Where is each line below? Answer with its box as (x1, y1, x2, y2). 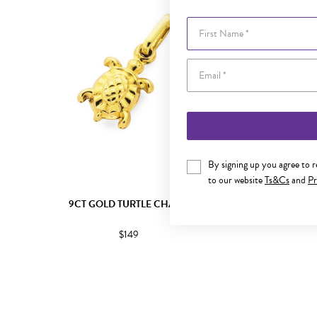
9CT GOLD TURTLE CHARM (68, 197, 190, 212)
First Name (186, 16, 231, 31)
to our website (208, 173, 265, 188)
